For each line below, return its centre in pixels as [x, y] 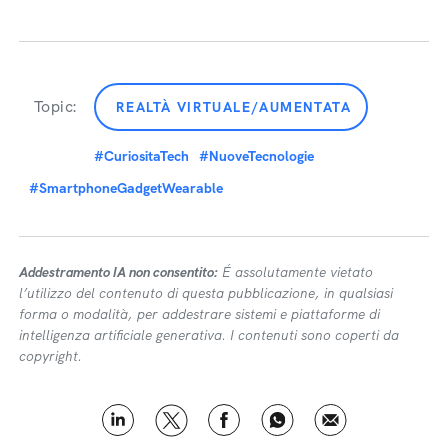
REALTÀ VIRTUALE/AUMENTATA [233, 107]
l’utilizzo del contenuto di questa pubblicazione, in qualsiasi [206, 293]
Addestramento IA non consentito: [118, 272]
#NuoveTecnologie [256, 156]
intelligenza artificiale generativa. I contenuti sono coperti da [209, 335]
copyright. [50, 356]
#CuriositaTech [141, 156]
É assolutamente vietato [295, 272]
